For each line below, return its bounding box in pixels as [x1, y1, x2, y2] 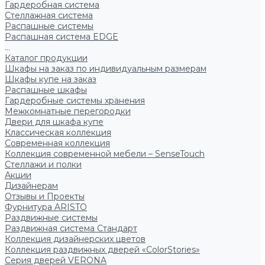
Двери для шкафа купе [5, 117, 104, 127]
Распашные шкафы [5, 85, 87, 95]
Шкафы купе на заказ [5, 74, 96, 85]
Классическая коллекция [5, 127, 111, 138]
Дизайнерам [5, 180, 58, 191]
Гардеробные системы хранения [5, 95, 145, 106]
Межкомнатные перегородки [5, 106, 131, 117]
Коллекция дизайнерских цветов [5, 234, 146, 244]
